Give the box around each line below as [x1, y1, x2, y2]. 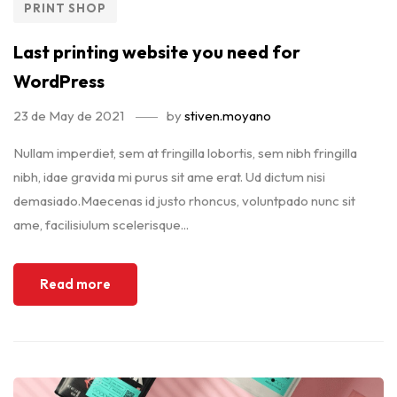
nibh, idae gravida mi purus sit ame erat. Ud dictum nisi [13, 168, 325, 185]
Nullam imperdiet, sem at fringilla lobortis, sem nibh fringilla [13, 144, 357, 161]
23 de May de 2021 [13, 107, 124, 124]
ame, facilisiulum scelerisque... [13, 216, 189, 233]
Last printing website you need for [13, 41, 300, 63]
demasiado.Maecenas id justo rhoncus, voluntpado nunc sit [13, 192, 355, 209]
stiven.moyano [184, 107, 271, 124]
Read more [40, 276, 111, 292]
